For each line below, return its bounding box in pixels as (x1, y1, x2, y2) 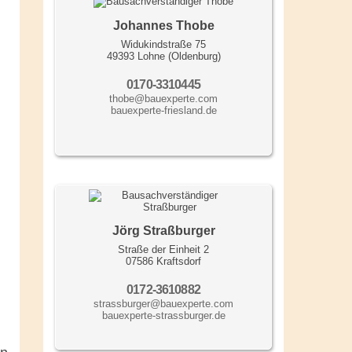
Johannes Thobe (112, 19, 214, 33)
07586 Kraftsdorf (126, 255, 201, 268)
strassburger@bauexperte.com (93, 298, 233, 310)
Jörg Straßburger (112, 224, 215, 238)
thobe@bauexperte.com (109, 93, 218, 105)
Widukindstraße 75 (121, 38, 206, 51)
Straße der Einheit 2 (118, 244, 209, 256)
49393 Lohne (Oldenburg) (106, 50, 221, 63)
